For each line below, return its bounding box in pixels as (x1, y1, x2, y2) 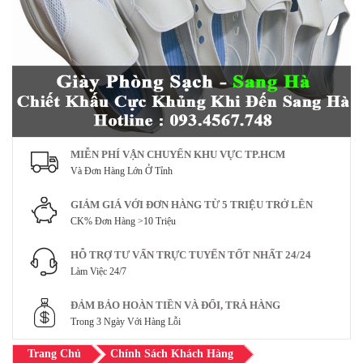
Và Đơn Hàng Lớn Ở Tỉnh (70, 165, 173, 177)
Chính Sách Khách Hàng (110, 348, 233, 361)
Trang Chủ (28, 348, 81, 361)
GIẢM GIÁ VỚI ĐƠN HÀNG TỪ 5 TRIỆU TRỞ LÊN (70, 199, 313, 211)
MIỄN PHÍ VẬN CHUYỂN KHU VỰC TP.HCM (70, 148, 285, 161)
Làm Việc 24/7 (70, 266, 126, 278)
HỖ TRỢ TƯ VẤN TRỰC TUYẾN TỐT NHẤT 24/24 (70, 249, 311, 262)
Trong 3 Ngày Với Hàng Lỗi (70, 316, 181, 328)
